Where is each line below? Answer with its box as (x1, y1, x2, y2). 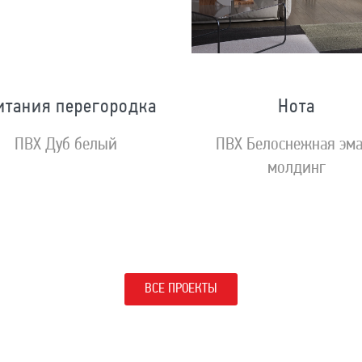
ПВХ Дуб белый (15, 136, 118, 155)
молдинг (267, 159, 326, 179)
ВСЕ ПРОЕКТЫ (145, 282, 217, 297)
